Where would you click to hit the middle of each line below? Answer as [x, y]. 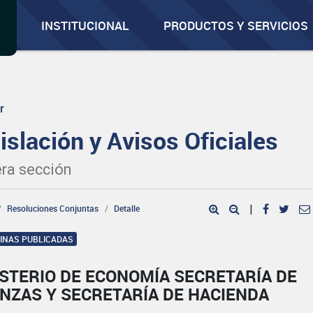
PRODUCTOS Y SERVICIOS [236, 26]
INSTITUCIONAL [85, 26]
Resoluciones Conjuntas [53, 208]
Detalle [127, 208]
